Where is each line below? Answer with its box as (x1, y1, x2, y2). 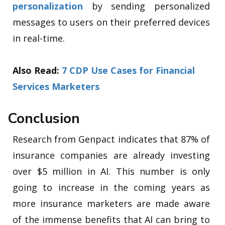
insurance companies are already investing (13, 149, 210, 161)
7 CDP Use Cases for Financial (62, 64, 195, 76)
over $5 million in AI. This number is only (13, 165, 210, 177)
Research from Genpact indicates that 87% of (13, 133, 210, 145)
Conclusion (8, 108, 80, 128)
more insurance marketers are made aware (13, 197, 210, 209)
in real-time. (13, 32, 65, 44)
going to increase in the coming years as (13, 181, 210, 193)
